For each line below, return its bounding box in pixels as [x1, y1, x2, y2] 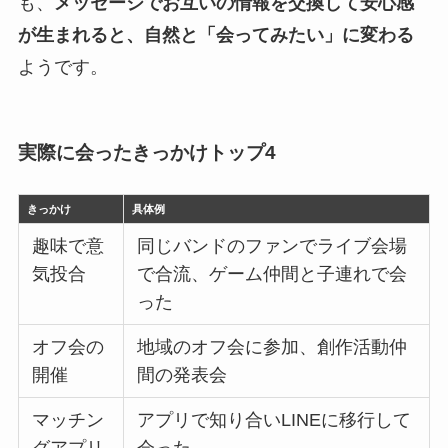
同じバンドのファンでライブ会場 [137, 235, 408, 256]
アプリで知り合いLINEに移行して [137, 409, 412, 430]
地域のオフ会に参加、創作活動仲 [137, 336, 408, 357]
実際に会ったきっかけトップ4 [17, 141, 276, 163]
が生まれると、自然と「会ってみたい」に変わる [17, 25, 414, 46]
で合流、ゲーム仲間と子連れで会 [137, 263, 408, 284]
